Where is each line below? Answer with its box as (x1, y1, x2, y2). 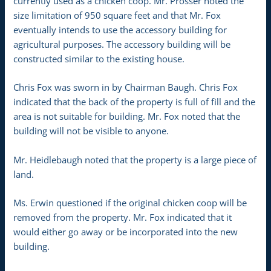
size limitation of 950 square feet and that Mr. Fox (13, 9, 221, 22)
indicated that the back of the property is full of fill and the (13, 96, 256, 108)
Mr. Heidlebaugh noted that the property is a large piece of (13, 153, 257, 166)
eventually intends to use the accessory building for (13, 24, 227, 36)
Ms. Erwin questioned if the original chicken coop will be (13, 197, 247, 209)
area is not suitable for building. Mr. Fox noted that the (13, 110, 241, 123)
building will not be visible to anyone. (13, 125, 169, 137)
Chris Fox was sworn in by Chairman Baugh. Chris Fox (13, 81, 238, 94)
